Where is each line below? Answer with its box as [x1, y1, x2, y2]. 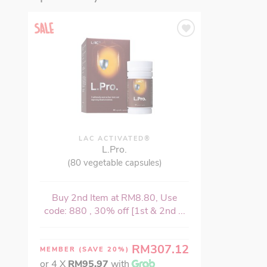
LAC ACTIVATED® [78, 133, 151, 143]
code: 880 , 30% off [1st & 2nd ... [44, 204, 185, 218]
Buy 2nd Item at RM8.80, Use [52, 191, 177, 204]
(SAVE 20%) [79, 244, 129, 254]
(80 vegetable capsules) [67, 156, 162, 169]
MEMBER [40, 244, 79, 254]
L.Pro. [102, 142, 127, 156]
